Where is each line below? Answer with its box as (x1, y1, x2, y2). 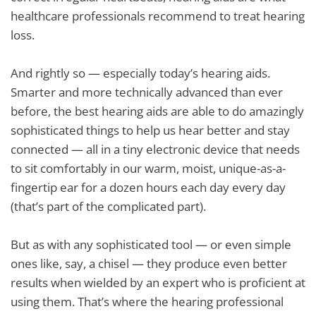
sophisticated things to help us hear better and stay (11, 122, 290, 138)
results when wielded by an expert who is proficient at (11, 274, 305, 291)
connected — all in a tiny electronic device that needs (11, 141, 300, 157)
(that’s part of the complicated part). (11, 198, 206, 214)
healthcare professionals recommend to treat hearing (11, 8, 305, 24)
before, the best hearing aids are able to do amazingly (11, 103, 304, 119)
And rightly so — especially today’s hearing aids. (11, 65, 270, 81)
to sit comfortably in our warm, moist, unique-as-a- (11, 160, 286, 176)
